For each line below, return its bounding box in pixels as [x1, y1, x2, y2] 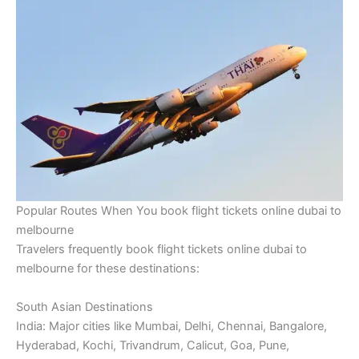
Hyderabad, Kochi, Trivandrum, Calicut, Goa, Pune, [16, 337, 289, 353]
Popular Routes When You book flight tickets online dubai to [16, 204, 341, 219]
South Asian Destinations [16, 299, 153, 314]
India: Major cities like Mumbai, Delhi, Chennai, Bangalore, [16, 318, 327, 333]
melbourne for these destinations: [16, 261, 200, 276]
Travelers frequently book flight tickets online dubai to [16, 242, 307, 257]
